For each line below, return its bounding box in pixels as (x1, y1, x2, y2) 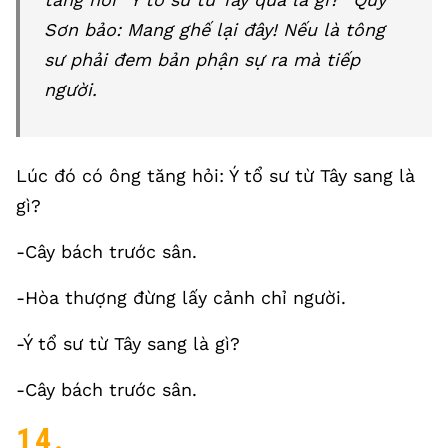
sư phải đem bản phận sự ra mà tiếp (44, 49, 360, 70)
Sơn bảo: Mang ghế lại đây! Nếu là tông (44, 19, 385, 40)
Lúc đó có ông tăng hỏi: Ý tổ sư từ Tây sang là (16, 165, 415, 186)
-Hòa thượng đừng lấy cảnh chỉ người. (16, 287, 346, 308)
